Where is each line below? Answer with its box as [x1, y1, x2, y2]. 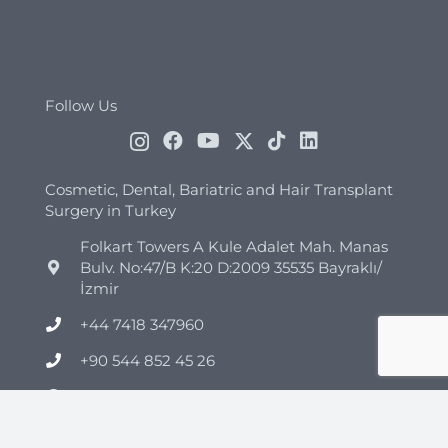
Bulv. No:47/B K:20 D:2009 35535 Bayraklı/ [79, 257, 382, 277]
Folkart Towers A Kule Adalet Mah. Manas [79, 236, 388, 256]
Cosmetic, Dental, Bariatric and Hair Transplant [45, 179, 393, 199]
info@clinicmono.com [79, 386, 242, 406]
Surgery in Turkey [45, 200, 176, 220]
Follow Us [45, 95, 117, 115]
